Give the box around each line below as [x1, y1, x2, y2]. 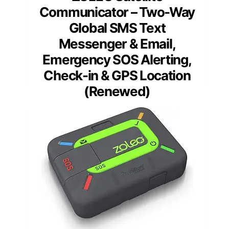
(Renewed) [83, 83, 151, 100]
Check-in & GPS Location [43, 67, 191, 84]
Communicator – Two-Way [39, 4, 195, 20]
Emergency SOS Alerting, [42, 52, 192, 68]
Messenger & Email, [58, 36, 176, 52]
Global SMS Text [68, 20, 166, 36]
